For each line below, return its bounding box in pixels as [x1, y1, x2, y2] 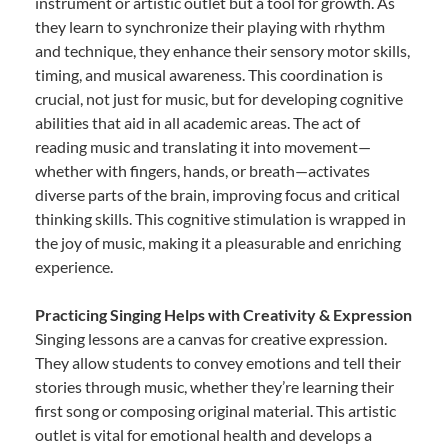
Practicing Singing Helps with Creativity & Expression [35, 305, 412, 325]
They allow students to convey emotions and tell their [35, 353, 401, 373]
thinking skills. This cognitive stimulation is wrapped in [35, 209, 406, 229]
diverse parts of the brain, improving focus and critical [35, 185, 400, 205]
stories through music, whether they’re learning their [35, 377, 394, 397]
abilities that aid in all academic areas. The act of [35, 113, 360, 133]
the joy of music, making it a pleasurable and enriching [35, 233, 401, 253]
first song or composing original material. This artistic [35, 401, 396, 421]
